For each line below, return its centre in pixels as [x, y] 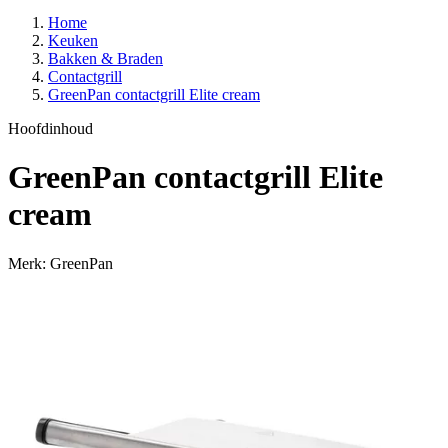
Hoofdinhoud [50, 128]
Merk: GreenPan [60, 263]
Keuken [73, 40]
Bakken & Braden [105, 58]
